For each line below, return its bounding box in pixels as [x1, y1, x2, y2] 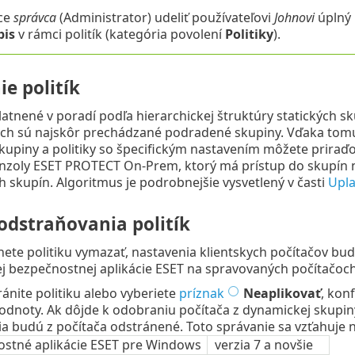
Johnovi [273, 9, 315, 27]
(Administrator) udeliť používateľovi [55, 9, 274, 27]
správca [13, 9, 56, 27]
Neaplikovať [242, 284, 321, 303]
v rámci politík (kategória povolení [14, 25, 225, 44]
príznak [178, 284, 224, 303]
